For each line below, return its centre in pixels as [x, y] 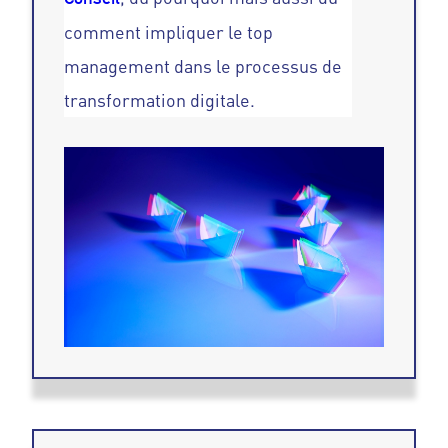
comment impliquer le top [169, 32]
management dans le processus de [203, 66]
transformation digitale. [160, 100]
